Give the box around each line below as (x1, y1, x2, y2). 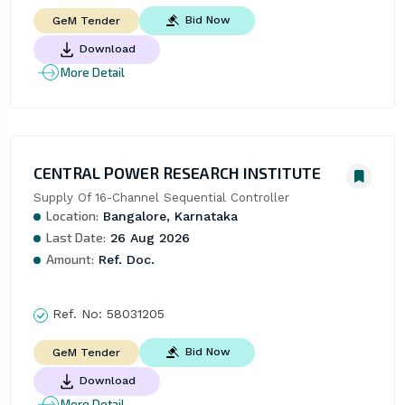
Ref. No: (47, 306, 107, 322)
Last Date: (45, 230, 106, 246)
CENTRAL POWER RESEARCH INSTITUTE (33, 163, 321, 184)
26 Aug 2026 (105, 231, 190, 246)
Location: (45, 208, 99, 224)
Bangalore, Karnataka (98, 209, 238, 224)
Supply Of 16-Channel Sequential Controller (33, 191, 289, 205)
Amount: (45, 251, 94, 268)
